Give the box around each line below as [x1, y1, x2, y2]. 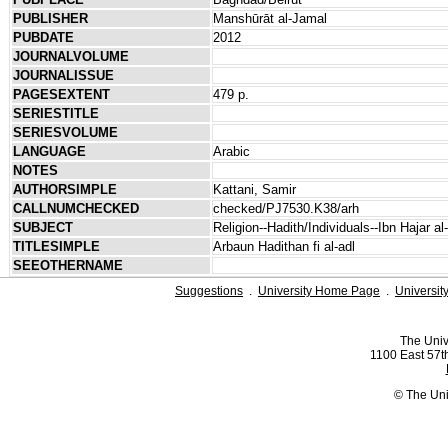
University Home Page [258, 283, 380, 298]
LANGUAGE [12, 143, 86, 159]
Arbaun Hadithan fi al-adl [212, 238, 355, 254]
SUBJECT [12, 219, 73, 235]
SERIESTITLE [12, 105, 99, 121]
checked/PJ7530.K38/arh [212, 200, 359, 216]
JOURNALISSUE [12, 67, 114, 83]
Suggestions [175, 283, 243, 298]
